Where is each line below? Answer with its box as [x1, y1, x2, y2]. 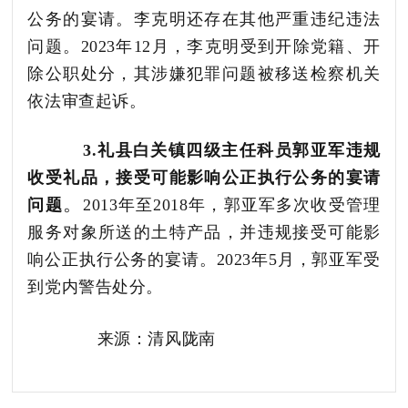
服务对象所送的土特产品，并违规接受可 [27, 222, 346, 241]
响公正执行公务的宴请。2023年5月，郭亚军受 [27, 250, 381, 269]
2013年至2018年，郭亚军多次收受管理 [83, 195, 381, 214]
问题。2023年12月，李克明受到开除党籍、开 [27, 36, 381, 56]
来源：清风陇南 [27, 329, 216, 348]
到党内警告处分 [27, 277, 147, 296]
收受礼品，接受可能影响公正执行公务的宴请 [27, 168, 381, 187]
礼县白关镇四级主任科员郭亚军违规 [97, 140, 381, 159]
